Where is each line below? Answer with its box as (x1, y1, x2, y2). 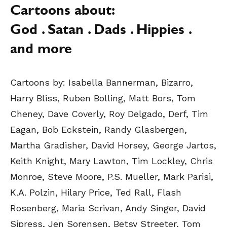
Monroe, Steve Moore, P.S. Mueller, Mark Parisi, (10, 171, 213, 182)
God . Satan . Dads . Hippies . (10, 25, 191, 39)
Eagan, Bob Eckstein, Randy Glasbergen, (10, 124, 187, 135)
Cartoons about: (10, 6, 115, 19)
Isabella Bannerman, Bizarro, (65, 77, 193, 88)
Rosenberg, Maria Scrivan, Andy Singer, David (10, 203, 206, 213)
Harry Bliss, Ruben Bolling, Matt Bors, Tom (10, 93, 196, 103)
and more (10, 44, 72, 58)
